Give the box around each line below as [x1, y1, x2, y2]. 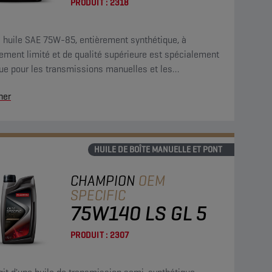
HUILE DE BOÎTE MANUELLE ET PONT [94, 144, 222, 155]
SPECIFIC [70, 186, 126, 205]
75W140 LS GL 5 [70, 200, 207, 226]
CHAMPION [70, 171, 138, 190]
